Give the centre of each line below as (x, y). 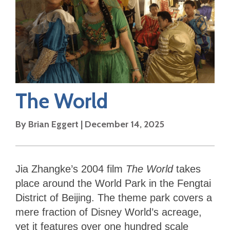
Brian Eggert (53, 124)
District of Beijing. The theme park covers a (114, 198)
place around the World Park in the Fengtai (113, 184)
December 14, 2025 (124, 124)
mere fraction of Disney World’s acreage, (109, 212)
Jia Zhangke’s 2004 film (71, 169)
